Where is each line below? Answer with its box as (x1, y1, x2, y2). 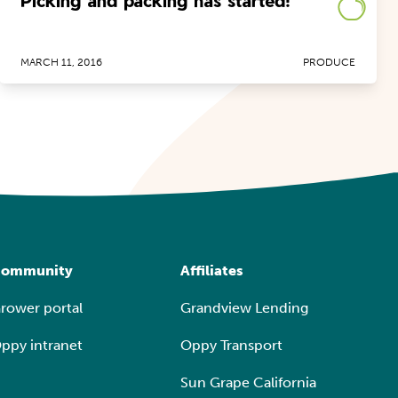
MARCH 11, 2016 (20, 56, 102, 68)
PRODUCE (302, 56, 355, 68)
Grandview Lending (179, 299, 308, 316)
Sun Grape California (179, 374, 316, 391)
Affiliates (179, 262, 243, 279)
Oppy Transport (179, 337, 283, 354)
